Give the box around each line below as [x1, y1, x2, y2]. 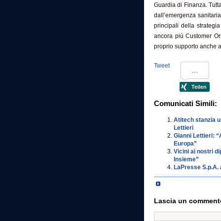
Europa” [174, 140, 197, 147]
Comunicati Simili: [154, 99, 217, 108]
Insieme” [174, 155, 199, 163]
